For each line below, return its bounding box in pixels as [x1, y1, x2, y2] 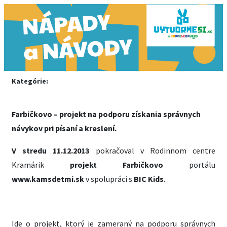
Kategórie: [12, 77, 48, 86]
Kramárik [12, 160, 70, 170]
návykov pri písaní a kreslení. [12, 123, 117, 133]
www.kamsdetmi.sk [12, 174, 86, 184]
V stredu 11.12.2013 [12, 145, 90, 156]
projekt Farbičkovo [70, 160, 189, 170]
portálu [189, 160, 215, 170]
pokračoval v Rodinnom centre [89, 145, 216, 156]
